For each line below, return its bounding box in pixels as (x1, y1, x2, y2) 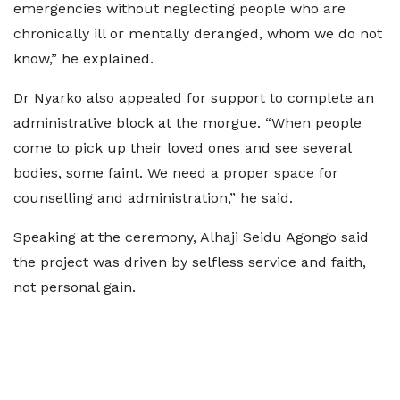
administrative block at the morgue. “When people (13, 113, 362, 131)
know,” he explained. (13, 49, 154, 67)
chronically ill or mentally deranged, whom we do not (13, 24, 382, 42)
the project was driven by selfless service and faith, (13, 253, 366, 271)
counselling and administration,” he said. (13, 188, 293, 206)
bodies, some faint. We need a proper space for (13, 163, 338, 181)
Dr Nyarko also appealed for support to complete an (13, 88, 374, 106)
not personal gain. (13, 278, 136, 296)
